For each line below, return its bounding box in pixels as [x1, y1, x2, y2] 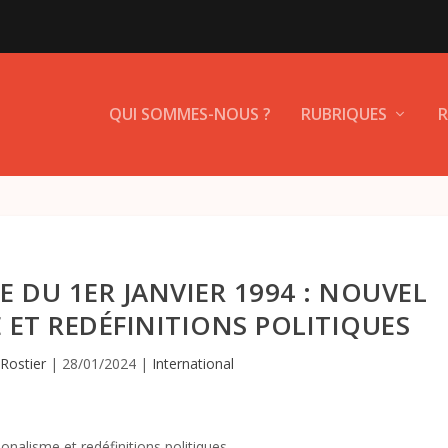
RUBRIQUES [300, 103, 387, 126]
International [152, 353, 235, 373]
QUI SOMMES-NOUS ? [108, 103, 271, 126]
